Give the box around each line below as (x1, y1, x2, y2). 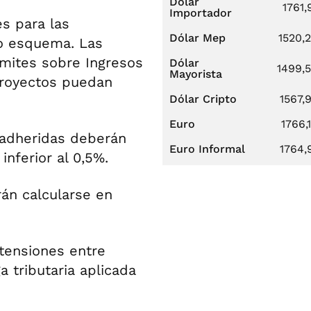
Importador (169, 6, 232, 19)
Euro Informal (169, 142, 245, 155)
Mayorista (169, 67, 222, 81)
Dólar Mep (169, 31, 226, 44)
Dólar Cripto (169, 92, 237, 106)
